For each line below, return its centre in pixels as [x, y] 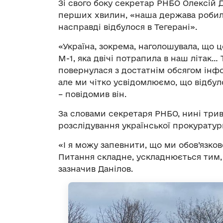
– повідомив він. [92, 94]
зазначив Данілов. [96, 168]
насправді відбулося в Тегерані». [128, 27]
